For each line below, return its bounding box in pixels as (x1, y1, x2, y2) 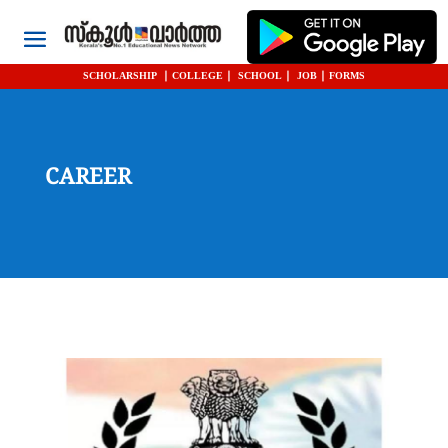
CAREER (44, 165, 131, 193)
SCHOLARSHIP (83, 70, 157, 84)
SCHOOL (235, 70, 282, 84)
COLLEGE (172, 70, 223, 84)
